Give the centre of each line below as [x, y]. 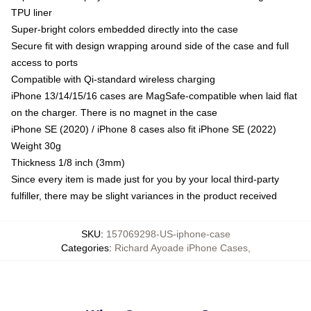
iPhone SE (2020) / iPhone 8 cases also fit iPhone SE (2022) [144, 129]
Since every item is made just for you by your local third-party [145, 179]
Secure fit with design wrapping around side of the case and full [150, 45]
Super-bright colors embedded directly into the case [125, 29]
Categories [85, 247]
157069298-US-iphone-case [168, 234]
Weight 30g [36, 145]
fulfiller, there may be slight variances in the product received [144, 195]
